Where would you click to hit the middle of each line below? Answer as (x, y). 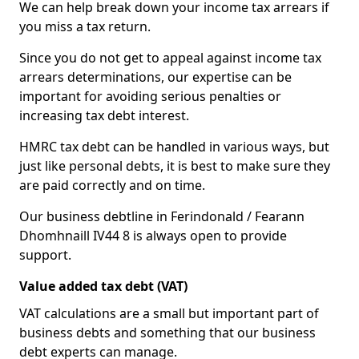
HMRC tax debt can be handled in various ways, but (174, 147)
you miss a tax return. (85, 26)
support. (45, 255)
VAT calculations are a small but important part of (169, 313)
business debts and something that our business (167, 333)
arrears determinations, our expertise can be (155, 77)
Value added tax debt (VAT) (103, 286)
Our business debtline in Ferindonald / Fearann (162, 216)
